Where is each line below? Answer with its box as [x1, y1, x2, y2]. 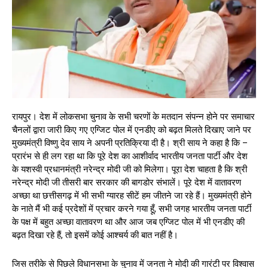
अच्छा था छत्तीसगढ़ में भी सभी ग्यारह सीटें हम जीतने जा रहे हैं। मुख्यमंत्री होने [12, 190, 252, 201]
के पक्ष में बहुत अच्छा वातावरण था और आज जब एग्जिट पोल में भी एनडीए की [12, 216, 245, 227]
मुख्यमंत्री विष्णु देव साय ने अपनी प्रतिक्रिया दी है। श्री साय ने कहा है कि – [12, 137, 248, 148]
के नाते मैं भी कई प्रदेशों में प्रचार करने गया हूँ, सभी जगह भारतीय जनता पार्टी [12, 203, 251, 214]
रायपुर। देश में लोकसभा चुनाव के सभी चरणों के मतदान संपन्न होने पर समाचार [12, 111, 255, 122]
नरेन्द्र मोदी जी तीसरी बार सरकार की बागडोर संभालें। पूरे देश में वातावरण [12, 176, 241, 188]
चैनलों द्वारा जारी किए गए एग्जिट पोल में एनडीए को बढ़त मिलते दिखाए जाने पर [12, 124, 251, 135]
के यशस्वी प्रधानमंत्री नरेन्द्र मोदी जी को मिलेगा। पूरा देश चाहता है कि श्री [12, 163, 247, 175]
